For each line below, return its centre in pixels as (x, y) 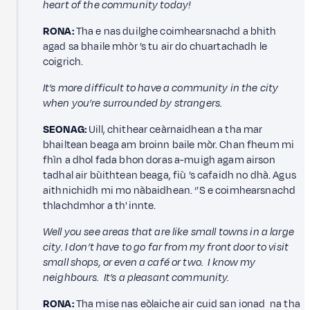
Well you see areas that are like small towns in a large (168, 232)
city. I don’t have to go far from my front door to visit (166, 247)
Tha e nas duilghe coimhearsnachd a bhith (175, 31)
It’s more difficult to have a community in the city (161, 88)
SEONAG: (65, 129)
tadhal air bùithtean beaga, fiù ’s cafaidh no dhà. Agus (170, 175)
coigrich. (63, 62)
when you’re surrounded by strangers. (133, 103)
